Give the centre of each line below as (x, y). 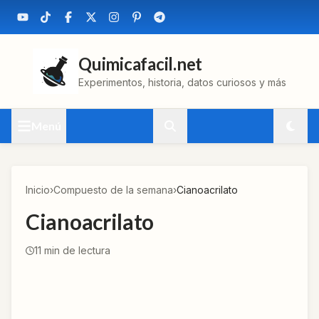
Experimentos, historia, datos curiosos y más (182, 82)
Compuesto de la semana (113, 190)
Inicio (38, 190)
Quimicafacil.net (141, 64)
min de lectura (76, 250)
